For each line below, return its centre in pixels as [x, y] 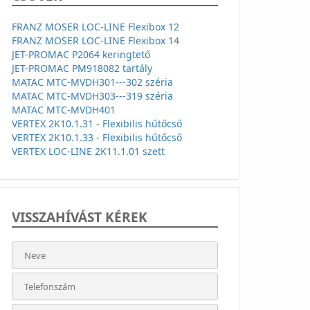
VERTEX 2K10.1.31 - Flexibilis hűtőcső [97, 123]
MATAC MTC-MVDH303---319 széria [92, 95]
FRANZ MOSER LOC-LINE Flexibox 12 [95, 26]
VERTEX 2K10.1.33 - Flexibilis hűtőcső [97, 137]
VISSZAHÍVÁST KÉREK [80, 217]
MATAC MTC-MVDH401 [64, 109]
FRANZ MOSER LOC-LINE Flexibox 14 [95, 40]
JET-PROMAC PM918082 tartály [82, 68]
